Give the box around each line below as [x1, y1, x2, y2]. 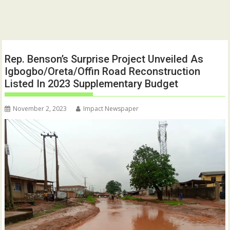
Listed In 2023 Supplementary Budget [5, 78, 179, 90]
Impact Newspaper [83, 104, 139, 113]
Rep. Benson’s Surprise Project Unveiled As [5, 53, 204, 66]
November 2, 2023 [13, 104, 67, 113]
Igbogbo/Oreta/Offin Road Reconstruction [5, 65, 201, 78]
